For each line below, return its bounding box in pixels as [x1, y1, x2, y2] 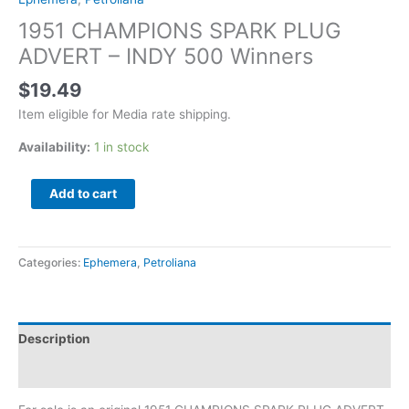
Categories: [18, 255, 83, 269]
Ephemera [83, 255, 137, 269]
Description [18, 331, 90, 347]
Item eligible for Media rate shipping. [18, 106, 231, 121]
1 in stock [94, 139, 149, 154]
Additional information [18, 363, 156, 379]
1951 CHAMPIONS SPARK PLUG [18, 17, 341, 44]
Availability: [18, 139, 90, 154]
